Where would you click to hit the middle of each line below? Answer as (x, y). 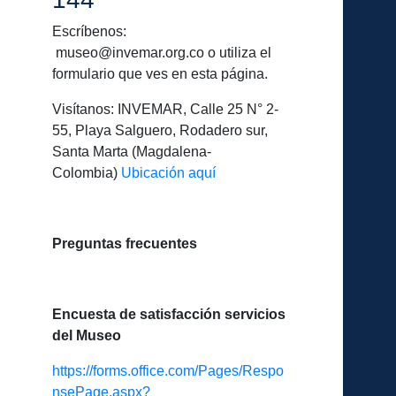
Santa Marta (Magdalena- (131, 151)
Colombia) (86, 172)
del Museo (88, 335)
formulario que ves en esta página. (160, 73)
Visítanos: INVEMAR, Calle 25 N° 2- (165, 109)
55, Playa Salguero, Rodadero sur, (160, 130)
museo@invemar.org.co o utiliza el (161, 52)
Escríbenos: (92, 31)
